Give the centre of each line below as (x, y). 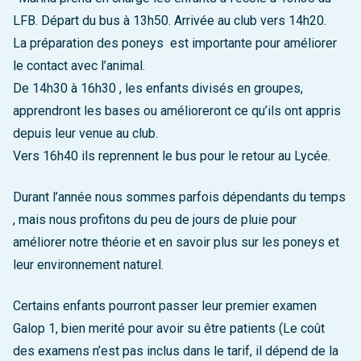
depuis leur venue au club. (85, 134)
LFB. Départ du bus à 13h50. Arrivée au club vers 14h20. (170, 21)
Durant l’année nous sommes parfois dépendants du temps (179, 197)
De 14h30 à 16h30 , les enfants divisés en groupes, (158, 89)
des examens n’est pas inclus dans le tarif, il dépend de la (176, 351)
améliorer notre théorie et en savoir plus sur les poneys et (176, 243)
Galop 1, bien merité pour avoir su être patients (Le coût (169, 328)
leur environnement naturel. (88, 265)
